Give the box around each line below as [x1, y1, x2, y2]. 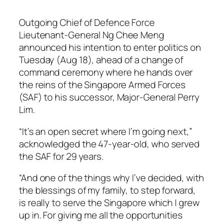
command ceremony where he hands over [19, 66, 193, 79]
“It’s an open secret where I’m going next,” [19, 124, 192, 138]
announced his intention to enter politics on [19, 41, 201, 54]
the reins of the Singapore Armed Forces [19, 78, 186, 92]
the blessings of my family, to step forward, [19, 184, 196, 197]
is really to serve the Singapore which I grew [19, 196, 200, 210]
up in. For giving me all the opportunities [19, 209, 183, 222]
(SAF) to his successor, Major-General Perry [19, 91, 200, 104]
